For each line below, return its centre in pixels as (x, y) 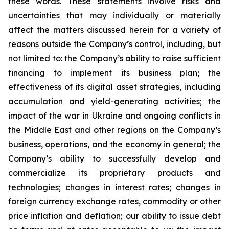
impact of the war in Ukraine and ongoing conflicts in (114, 116)
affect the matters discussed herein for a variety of (114, 30)
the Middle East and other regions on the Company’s (114, 130)
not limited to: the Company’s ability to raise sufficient (114, 59)
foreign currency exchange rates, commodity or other (114, 202)
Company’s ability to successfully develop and (114, 159)
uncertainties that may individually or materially (114, 16)
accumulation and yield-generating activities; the (114, 101)
